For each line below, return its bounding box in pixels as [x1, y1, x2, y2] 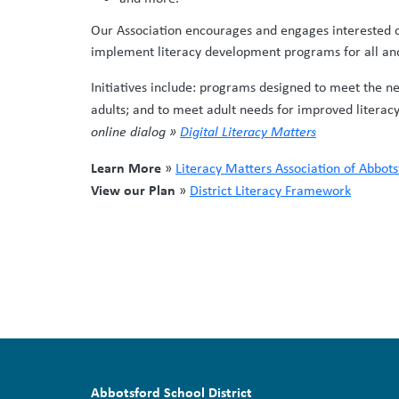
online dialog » [91, 121, 176, 140]
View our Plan [91, 179, 175, 199]
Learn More [91, 157, 165, 177]
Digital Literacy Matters [180, 121, 316, 140]
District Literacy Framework [190, 180, 351, 199]
